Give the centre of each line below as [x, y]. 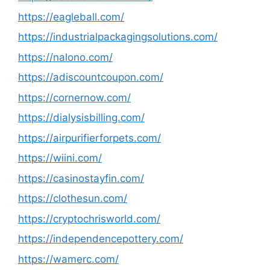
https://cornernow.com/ [74, 97]
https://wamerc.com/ [68, 259]
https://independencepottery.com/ [101, 239]
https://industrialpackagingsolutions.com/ [118, 37]
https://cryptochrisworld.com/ [89, 218]
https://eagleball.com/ [71, 17]
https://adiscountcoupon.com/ [91, 77]
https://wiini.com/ [60, 158]
